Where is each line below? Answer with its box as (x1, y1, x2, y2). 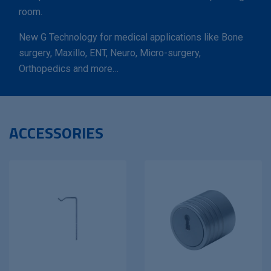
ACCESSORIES (9, 121, 103, 145)
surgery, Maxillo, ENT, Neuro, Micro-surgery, (19, 47, 201, 59)
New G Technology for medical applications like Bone (19, 31, 243, 43)
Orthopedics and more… (19, 63, 119, 74)
